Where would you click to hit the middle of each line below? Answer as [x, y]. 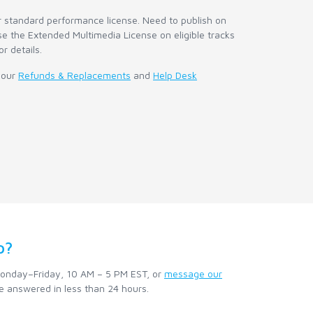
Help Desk [175, 75]
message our [193, 274]
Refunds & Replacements [74, 75]
